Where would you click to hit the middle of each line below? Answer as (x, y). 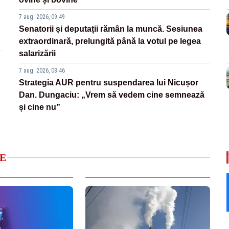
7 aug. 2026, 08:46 (42, 71)
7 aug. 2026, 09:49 (42, 17)
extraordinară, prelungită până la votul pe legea (110, 41)
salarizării (38, 54)
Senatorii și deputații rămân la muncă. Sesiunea (111, 29)
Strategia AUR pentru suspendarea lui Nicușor (109, 83)
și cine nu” (40, 107)
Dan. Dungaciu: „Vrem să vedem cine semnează (112, 95)
